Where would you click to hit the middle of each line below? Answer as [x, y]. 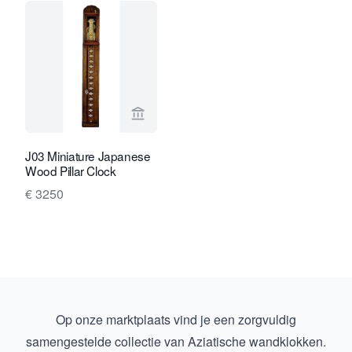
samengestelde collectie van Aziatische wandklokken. [176, 341]
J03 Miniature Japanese [88, 156]
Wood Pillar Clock [71, 170]
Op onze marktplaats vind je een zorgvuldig [176, 319]
